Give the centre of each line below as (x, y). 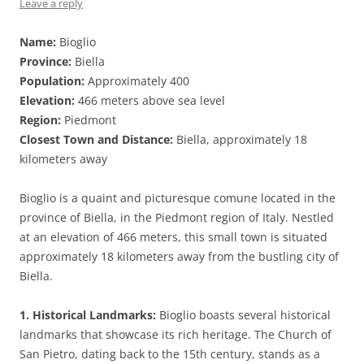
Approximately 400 (137, 81)
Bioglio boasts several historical (243, 315)
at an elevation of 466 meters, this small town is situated (173, 237)
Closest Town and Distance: (96, 139)
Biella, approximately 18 (240, 139)
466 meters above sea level (150, 100)
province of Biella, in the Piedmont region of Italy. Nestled (177, 217)
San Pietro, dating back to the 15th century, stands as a (170, 354)
